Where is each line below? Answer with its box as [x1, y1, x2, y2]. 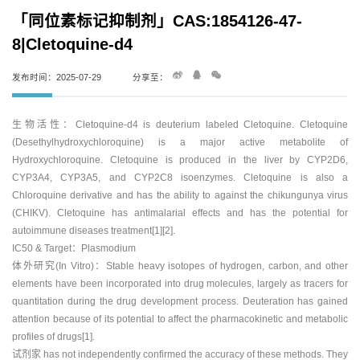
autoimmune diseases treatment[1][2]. [12, 224, 175, 236]
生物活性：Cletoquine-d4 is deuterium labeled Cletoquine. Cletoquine [12, 118, 348, 130]
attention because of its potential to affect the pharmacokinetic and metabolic [12, 313, 348, 325]
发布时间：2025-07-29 [12, 72, 101, 83]
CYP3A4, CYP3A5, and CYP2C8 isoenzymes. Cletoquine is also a [12, 171, 348, 183]
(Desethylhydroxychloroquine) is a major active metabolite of [12, 136, 348, 148]
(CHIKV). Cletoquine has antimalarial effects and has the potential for [12, 207, 348, 219]
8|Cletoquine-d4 [12, 35, 133, 54]
